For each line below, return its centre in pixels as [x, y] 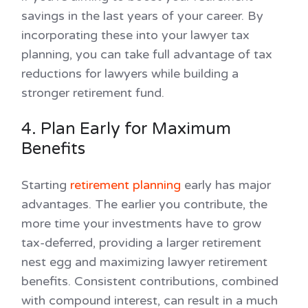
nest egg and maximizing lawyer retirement [144, 262]
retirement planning [125, 185]
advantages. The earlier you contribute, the [144, 204]
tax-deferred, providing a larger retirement [141, 242]
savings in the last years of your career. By [142, 15]
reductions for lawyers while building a [130, 73]
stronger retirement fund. [93, 92]
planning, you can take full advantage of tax [147, 54]
